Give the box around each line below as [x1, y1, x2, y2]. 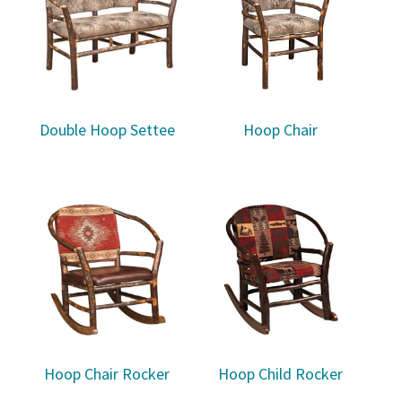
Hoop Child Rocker [218, 363, 344, 385]
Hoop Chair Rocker [44, 363, 170, 385]
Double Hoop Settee [39, 119, 175, 141]
